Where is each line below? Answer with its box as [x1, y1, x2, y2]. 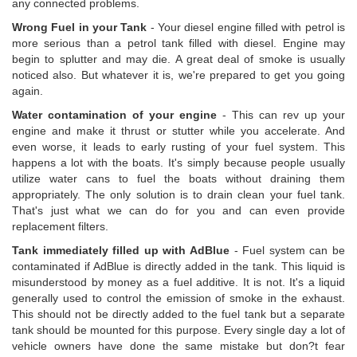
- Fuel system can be [229, 244, 345, 257]
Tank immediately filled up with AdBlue [12, 244, 229, 257]
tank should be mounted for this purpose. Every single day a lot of [12, 324, 345, 337]
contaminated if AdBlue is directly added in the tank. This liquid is [12, 260, 345, 273]
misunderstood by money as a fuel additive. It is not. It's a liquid [12, 276, 345, 289]
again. [12, 84, 43, 98]
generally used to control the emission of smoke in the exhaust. [12, 292, 345, 305]
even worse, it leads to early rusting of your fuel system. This [12, 140, 345, 154]
